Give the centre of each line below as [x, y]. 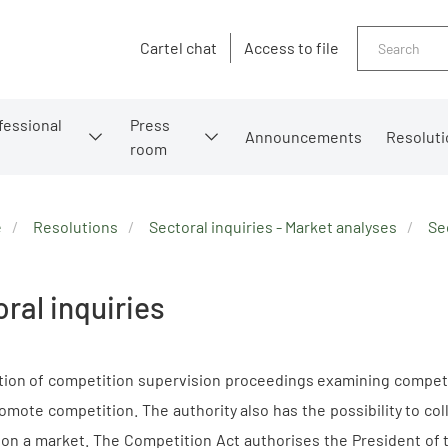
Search [382, 38]
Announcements [303, 136]
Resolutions [75, 226]
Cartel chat [178, 48]
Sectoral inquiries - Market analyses [273, 226]
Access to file [291, 48]
